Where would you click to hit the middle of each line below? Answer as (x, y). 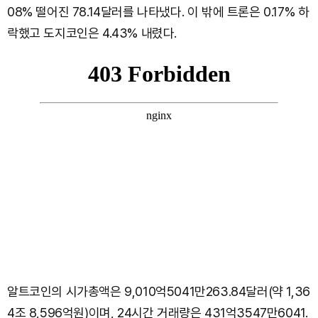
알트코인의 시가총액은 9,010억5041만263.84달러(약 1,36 (159, 292)
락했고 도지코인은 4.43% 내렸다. (92, 33)
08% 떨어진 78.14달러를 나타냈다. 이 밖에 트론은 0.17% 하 (158, 12)
